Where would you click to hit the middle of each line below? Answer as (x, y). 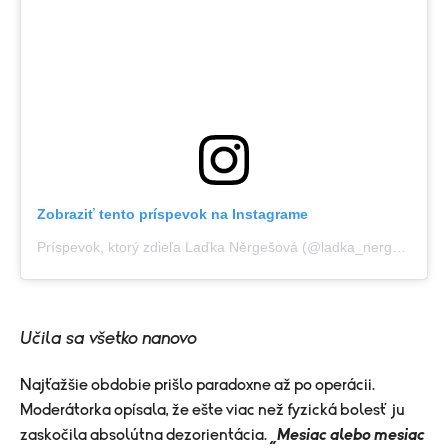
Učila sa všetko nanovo (108, 339)
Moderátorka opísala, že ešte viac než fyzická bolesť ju (212, 410)
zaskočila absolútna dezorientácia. (143, 435)
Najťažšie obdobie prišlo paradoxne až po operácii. (197, 385)
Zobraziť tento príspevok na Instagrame (172, 214)
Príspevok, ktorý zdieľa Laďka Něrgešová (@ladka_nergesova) (399, 247)
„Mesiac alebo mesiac (346, 435)
